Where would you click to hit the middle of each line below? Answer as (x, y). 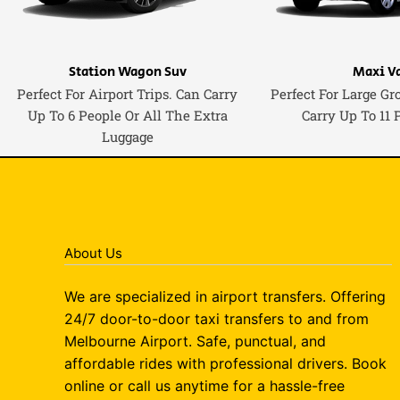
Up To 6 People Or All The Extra (127, 116)
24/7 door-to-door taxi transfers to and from (217, 318)
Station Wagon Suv (127, 72)
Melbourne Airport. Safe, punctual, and (195, 341)
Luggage (127, 137)
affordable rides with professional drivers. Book (225, 363)
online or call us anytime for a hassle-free (204, 385)
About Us (93, 254)
